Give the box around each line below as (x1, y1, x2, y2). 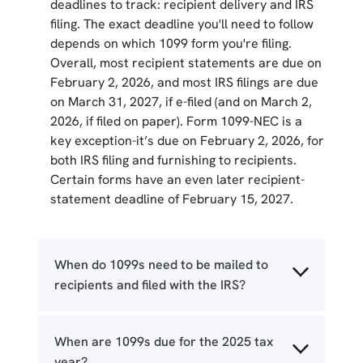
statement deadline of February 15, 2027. (49, 190, 293, 208)
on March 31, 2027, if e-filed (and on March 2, (49, 93, 312, 111)
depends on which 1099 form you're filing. (49, 35, 292, 53)
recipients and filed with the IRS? (53, 276, 246, 294)
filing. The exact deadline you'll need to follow (49, 15, 314, 33)
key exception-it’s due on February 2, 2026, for (49, 132, 324, 150)
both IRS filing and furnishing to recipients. (49, 152, 297, 169)
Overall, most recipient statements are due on (49, 54, 322, 72)
